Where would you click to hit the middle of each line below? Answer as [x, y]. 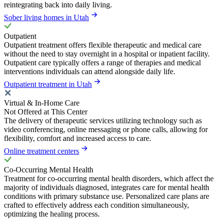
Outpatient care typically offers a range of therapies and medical [102, 62]
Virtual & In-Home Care [42, 103]
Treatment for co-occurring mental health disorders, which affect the [109, 178]
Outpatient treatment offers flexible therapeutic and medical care [103, 45]
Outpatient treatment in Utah [48, 84]
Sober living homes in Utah [46, 17]
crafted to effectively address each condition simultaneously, [96, 205]
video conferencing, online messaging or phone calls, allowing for [106, 129]
